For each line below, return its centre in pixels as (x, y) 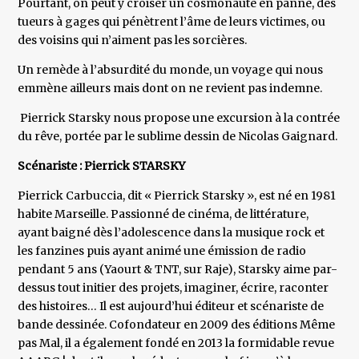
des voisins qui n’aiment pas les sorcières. (133, 40)
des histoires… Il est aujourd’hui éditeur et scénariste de (171, 307)
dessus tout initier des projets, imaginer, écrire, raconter (173, 288)
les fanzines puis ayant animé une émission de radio (162, 251)
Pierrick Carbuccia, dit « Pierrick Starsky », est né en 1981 (177, 196)
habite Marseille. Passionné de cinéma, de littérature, (163, 214)
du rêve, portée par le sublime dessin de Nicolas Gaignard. (178, 137)
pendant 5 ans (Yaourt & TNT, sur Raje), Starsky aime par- (178, 270)
